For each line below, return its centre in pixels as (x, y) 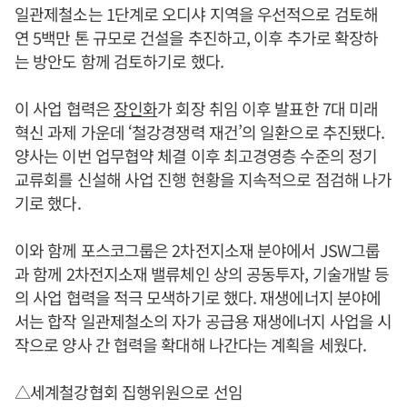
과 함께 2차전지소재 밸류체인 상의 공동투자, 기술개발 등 (202, 273)
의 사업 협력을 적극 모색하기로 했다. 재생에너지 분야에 (198, 297)
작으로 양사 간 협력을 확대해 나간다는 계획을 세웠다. (190, 344)
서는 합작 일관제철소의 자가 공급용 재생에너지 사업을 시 (203, 320)
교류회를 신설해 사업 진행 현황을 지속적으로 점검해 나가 (203, 179)
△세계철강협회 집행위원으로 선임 (129, 391)
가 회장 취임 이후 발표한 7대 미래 (268, 108)
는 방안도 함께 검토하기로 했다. (119, 60)
